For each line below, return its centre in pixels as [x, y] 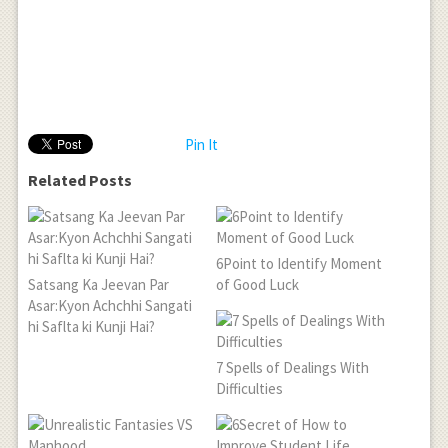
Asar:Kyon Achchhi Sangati [109, 305]
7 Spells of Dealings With [293, 367]
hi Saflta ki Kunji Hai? [91, 326]
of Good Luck [258, 284]
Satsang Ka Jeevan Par [98, 284]
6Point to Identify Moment [299, 263]
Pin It [201, 144]
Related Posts [79, 179]
